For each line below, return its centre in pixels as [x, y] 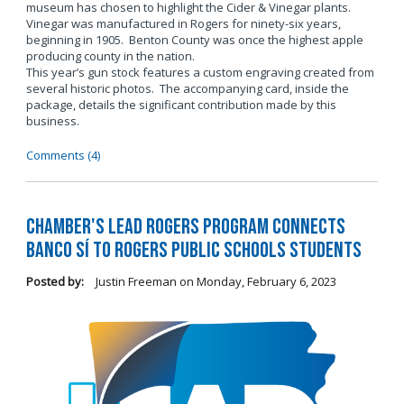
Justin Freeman [134, 281]
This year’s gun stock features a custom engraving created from [200, 73]
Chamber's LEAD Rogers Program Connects [185, 226]
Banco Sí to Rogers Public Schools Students [193, 250]
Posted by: [55, 281]
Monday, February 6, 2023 [266, 281]
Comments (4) [63, 156]
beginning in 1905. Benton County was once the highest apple [194, 40]
